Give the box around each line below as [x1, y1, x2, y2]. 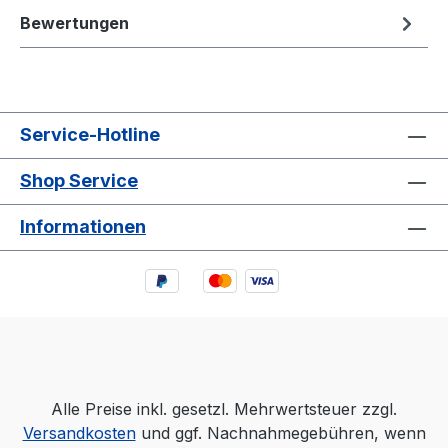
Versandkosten [22, 423, 136, 443]
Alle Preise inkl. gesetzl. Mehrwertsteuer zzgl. [51, 399, 397, 419]
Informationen [20, 216, 146, 238]
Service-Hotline [20, 124, 160, 146]
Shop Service [20, 170, 138, 192]
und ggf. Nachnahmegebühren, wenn [135, 423, 426, 443]
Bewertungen [20, 13, 129, 33]
